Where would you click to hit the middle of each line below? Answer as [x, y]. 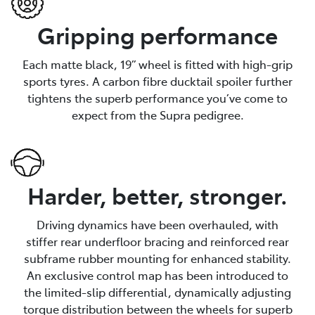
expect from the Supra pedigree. [157, 114]
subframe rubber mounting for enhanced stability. [157, 258]
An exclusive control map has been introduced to [157, 275]
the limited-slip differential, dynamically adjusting [157, 291]
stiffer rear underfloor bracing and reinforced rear [157, 241]
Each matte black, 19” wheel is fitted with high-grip [157, 64]
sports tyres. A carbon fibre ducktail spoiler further [157, 81]
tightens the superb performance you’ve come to [157, 97]
